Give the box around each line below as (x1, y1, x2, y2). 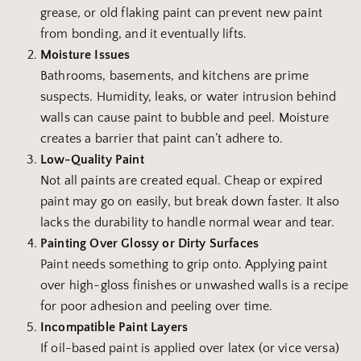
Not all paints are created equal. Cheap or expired (40, 173, 323, 189)
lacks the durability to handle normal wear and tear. (40, 215, 335, 230)
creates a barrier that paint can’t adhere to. (40, 131, 284, 147)
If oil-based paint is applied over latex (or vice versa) (40, 341, 339, 356)
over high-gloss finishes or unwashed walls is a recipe (40, 278, 349, 293)
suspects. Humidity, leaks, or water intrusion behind (40, 89, 337, 105)
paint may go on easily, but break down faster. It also (40, 194, 340, 210)
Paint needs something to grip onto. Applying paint (40, 257, 328, 272)
